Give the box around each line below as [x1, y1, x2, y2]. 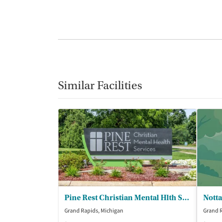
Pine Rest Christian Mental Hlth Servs [182, 193, 189, 202]
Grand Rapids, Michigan [64, 206, 123, 215]
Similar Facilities [58, 78, 142, 92]
